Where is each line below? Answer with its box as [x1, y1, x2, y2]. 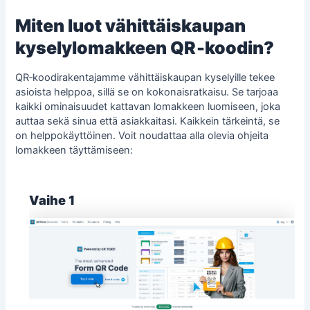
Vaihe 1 [29, 192, 75, 208]
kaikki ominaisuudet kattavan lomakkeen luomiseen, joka [15, 100, 281, 113]
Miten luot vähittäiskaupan [15, 15, 246, 36]
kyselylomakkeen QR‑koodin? [15, 37, 275, 58]
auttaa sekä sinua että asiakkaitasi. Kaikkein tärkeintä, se [15, 115, 280, 128]
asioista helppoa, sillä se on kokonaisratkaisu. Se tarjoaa [15, 86, 279, 99]
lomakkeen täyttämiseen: [15, 144, 134, 157]
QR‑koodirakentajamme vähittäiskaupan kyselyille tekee [15, 71, 275, 84]
